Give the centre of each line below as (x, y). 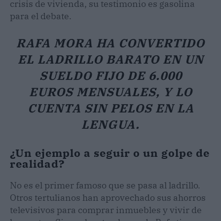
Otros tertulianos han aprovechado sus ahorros (108, 197)
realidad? (37, 163)
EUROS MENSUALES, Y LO (110, 92)
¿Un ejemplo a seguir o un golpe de (110, 152)
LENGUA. (110, 124)
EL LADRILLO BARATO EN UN (110, 59)
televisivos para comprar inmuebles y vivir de (106, 210)
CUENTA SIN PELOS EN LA (110, 108)
